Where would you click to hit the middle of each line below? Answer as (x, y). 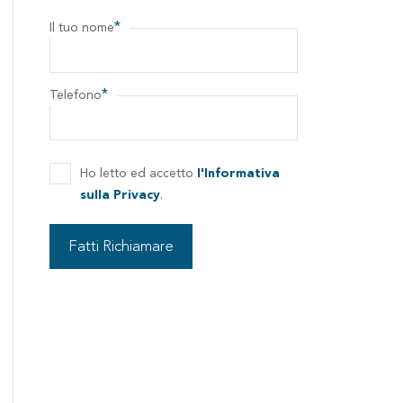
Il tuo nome (82, 28)
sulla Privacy (121, 195)
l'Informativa (239, 174)
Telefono (76, 95)
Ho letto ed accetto (139, 174)
